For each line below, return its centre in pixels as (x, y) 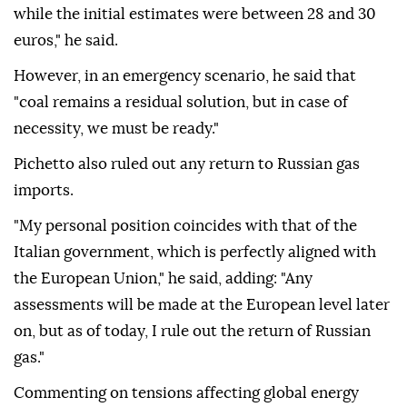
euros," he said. (66, 132)
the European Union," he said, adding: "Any (163, 370)
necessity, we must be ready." (116, 220)
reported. (47, 44)
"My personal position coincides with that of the (185, 317)
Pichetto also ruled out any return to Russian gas (187, 255)
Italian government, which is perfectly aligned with (195, 343)
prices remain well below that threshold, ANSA (180, 17)
